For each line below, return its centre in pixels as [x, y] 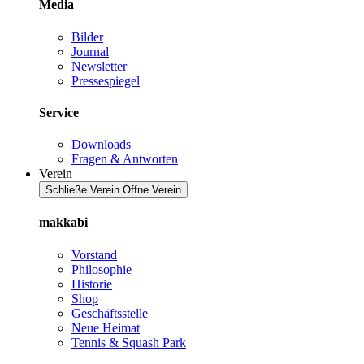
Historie [92, 284]
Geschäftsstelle [110, 313]
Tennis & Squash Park [129, 342]
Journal [90, 51]
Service [59, 112]
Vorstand [94, 254]
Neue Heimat [106, 327]
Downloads [101, 145]
